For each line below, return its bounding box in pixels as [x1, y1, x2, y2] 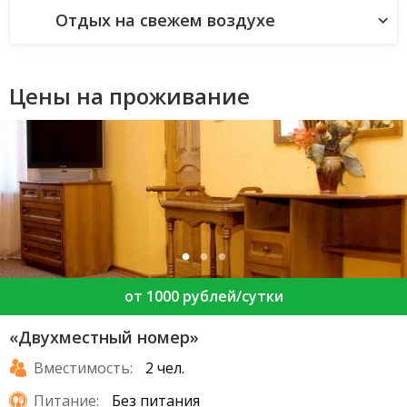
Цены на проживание [9, 81, 250, 112]
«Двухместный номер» [9, 326, 199, 349]
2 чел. [145, 358, 184, 379]
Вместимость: [34, 358, 133, 379]
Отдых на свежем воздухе [55, 8, 275, 31]
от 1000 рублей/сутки [124, 286, 283, 307]
